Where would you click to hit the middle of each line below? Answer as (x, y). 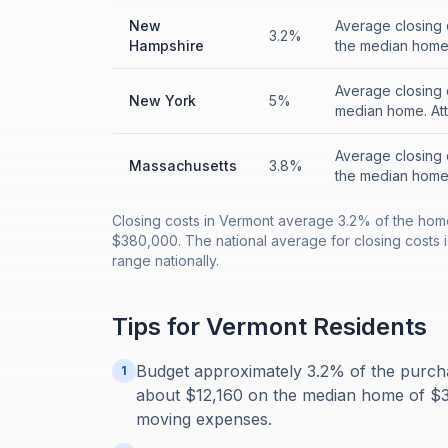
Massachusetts (183, 165)
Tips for (159, 326)
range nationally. (165, 260)
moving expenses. (204, 419)
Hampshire (166, 45)
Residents (367, 326)
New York (162, 100)
